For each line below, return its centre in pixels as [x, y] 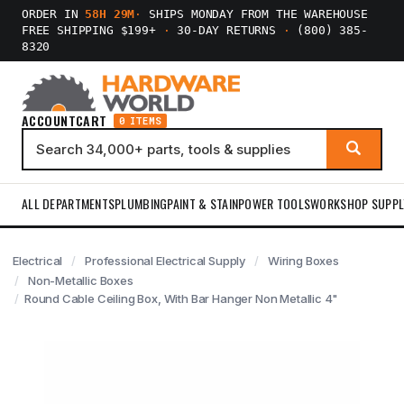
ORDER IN [54, 14]
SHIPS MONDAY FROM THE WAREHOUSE [255, 14]
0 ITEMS [140, 121]
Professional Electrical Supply [165, 261]
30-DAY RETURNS [226, 30]
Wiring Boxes [303, 261]
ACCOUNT [49, 120]
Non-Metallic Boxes [80, 280]
